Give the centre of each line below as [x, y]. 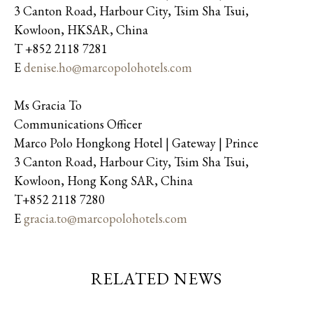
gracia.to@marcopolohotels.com [105, 218]
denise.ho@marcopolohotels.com [108, 67]
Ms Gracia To [49, 105]
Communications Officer [78, 124]
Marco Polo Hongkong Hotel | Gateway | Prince [136, 143]
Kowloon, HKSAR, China [81, 29]
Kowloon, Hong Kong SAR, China [103, 180]
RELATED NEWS [156, 278]
